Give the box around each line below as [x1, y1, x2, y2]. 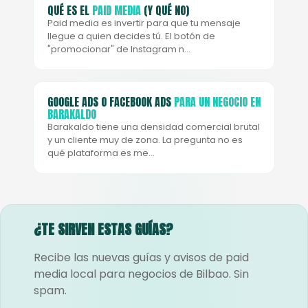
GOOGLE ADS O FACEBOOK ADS [47, 93, 174, 110]
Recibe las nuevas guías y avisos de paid [34, 250, 249, 265]
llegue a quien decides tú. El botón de [47, 30, 215, 43]
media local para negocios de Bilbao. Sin [34, 266, 249, 282]
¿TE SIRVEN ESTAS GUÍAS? [34, 219, 173, 240]
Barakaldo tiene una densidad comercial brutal [47, 120, 260, 133]
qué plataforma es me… [47, 146, 155, 159]
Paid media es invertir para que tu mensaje [47, 16, 241, 30]
